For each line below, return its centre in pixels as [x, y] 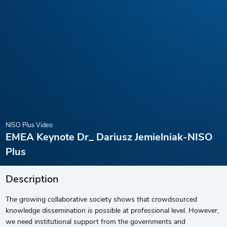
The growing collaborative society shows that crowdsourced [101, 200]
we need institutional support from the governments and [95, 222]
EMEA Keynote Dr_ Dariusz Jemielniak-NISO [109, 138]
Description [32, 180]
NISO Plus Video [29, 126]
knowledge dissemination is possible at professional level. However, [112, 211]
